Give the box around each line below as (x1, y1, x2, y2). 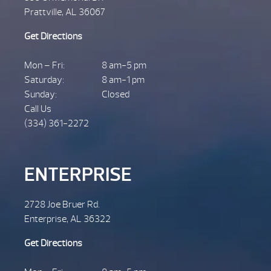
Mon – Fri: (24, 59, 65, 71)
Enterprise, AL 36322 (24, 212, 111, 225)
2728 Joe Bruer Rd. (24, 198, 100, 211)
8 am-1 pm (102, 73, 145, 86)
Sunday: (24, 88, 57, 100)
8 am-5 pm (102, 59, 146, 71)
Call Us (24, 102, 51, 115)
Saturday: (24, 73, 64, 86)
